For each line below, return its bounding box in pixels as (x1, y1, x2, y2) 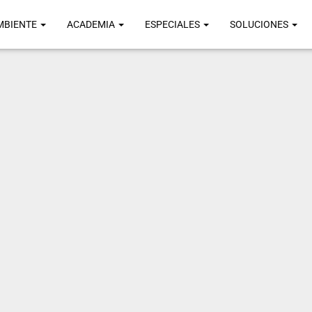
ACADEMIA (67, 19, 117, 30)
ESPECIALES (145, 19, 202, 30)
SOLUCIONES (230, 19, 290, 30)
